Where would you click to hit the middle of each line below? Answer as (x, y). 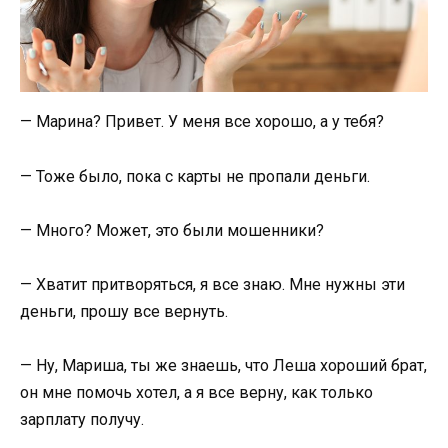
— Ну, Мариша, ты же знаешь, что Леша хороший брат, (223, 366)
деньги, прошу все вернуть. (126, 311)
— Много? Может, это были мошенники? (174, 230)
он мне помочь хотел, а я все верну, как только (196, 393)
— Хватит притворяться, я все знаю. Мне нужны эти (212, 284)
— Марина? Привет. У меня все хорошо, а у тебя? (204, 122)
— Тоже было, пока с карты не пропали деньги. (197, 176)
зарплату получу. (84, 420)
